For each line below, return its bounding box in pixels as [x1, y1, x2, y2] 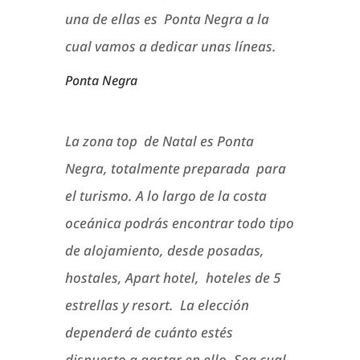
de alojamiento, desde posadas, [64, 241, 264, 260]
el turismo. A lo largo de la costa [64, 186, 267, 206]
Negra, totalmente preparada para [64, 159, 286, 178]
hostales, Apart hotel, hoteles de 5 [64, 268, 280, 288]
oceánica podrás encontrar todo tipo [64, 214, 294, 233]
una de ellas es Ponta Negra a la [64, 10, 269, 29]
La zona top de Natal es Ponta [64, 132, 254, 151]
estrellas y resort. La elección [64, 296, 249, 315]
